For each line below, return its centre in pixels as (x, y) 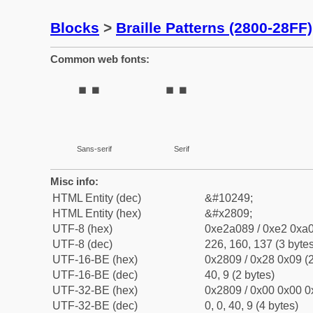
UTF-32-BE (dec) (95, 306)
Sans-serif (94, 149)
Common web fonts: (100, 59)
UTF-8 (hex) (82, 229)
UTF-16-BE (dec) (95, 275)
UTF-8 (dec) (82, 244)
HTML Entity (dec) (97, 198)
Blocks (75, 28)
